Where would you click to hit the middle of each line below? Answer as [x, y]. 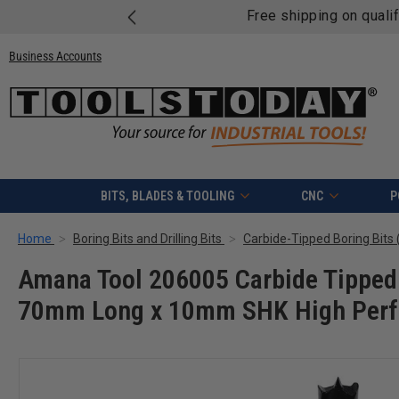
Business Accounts [55, 56]
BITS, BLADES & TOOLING [167, 196]
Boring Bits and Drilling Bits [147, 239]
